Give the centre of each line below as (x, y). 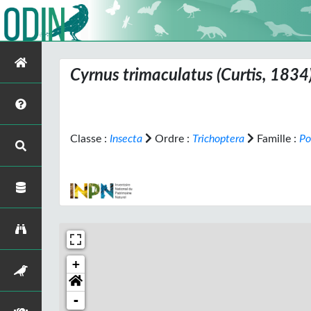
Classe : (90, 139)
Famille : (277, 139)
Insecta (126, 139)
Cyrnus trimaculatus (142, 76)
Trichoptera (218, 139)
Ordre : (172, 139)
